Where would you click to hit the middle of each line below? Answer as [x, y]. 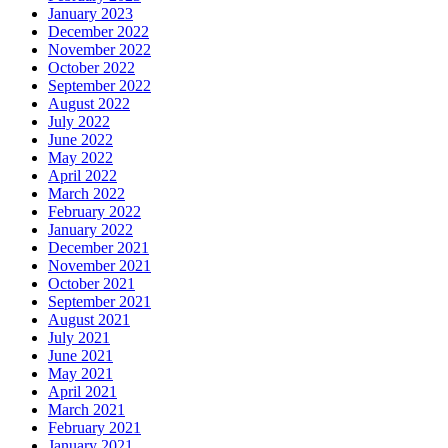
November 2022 [99, 49]
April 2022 [82, 175]
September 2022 [99, 85]
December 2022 [98, 31]
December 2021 [98, 247]
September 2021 [99, 301]
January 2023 [90, 13]
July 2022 [79, 121]
